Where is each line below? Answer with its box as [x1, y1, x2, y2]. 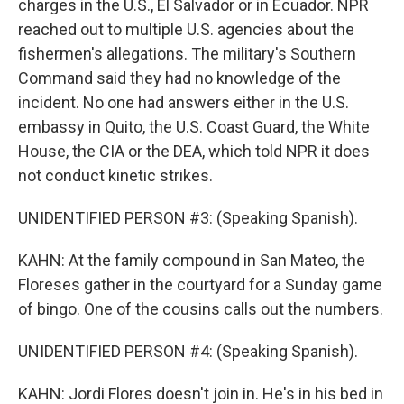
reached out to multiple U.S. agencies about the [18, 20, 354, 39]
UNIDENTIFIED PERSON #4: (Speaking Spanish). [18, 342, 358, 361]
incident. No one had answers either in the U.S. [18, 93, 349, 112]
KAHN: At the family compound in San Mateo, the [18, 251, 365, 270]
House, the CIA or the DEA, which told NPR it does [18, 142, 370, 161]
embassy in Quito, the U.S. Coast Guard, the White [18, 117, 370, 136]
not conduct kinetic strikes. [18, 166, 213, 185]
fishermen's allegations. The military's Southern [18, 44, 356, 63]
